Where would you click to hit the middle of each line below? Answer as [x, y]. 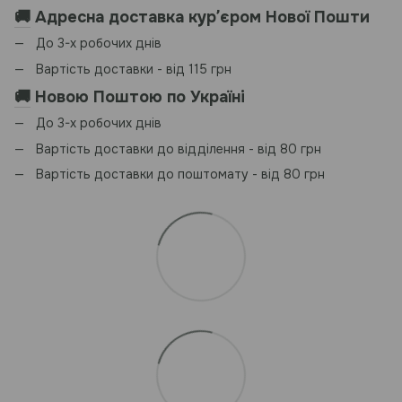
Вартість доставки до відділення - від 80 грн [179, 149]
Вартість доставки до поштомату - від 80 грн [180, 175]
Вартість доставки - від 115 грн [134, 69]
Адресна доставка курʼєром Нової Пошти [200, 17]
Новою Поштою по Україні [140, 96]
